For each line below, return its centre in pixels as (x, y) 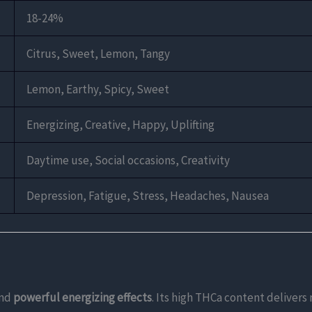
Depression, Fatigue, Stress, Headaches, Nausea (148, 196)
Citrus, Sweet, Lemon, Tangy (98, 54)
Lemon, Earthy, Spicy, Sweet (98, 89)
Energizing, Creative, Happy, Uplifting (120, 125)
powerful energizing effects (83, 297)
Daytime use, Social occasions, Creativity (128, 161)
